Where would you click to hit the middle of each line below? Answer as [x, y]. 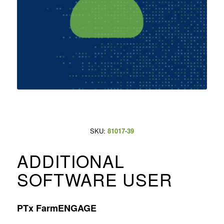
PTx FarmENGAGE [56, 208]
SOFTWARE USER [94, 179]
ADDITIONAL [70, 160]
